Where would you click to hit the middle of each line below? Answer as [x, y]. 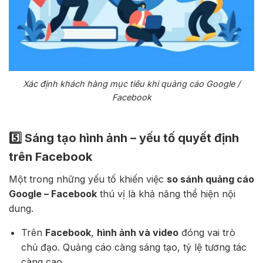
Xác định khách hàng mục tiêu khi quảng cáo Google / [131, 84]
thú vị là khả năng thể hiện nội [166, 194]
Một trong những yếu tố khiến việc [88, 179]
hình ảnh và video [137, 233]
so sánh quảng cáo [210, 179]
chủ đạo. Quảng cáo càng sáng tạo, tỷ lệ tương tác [134, 247]
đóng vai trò [207, 233]
